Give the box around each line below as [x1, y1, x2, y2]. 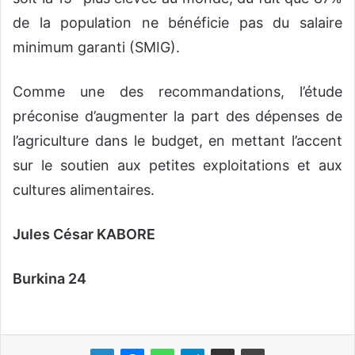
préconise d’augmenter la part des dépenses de [13, 107, 342, 124]
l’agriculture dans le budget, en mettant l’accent [13, 132, 342, 149]
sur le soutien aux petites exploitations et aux [13, 156, 342, 174]
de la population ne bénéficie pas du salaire [13, 13, 342, 31]
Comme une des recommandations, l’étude [13, 82, 342, 100]
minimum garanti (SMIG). [13, 38, 180, 55]
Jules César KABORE [13, 225, 155, 242]
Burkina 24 [13, 269, 86, 287]
